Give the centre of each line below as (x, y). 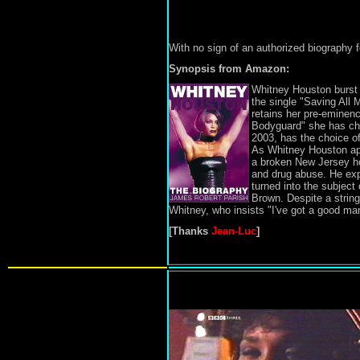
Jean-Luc (233, 231)
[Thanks (190, 231)
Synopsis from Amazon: (229, 69)
